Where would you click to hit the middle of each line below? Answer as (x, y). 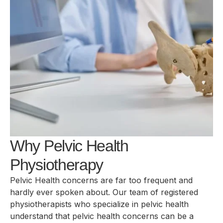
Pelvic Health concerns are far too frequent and (101, 180)
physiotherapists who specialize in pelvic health (99, 204)
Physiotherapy (57, 165)
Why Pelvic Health (69, 146)
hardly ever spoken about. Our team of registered (104, 192)
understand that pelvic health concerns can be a (102, 216)
